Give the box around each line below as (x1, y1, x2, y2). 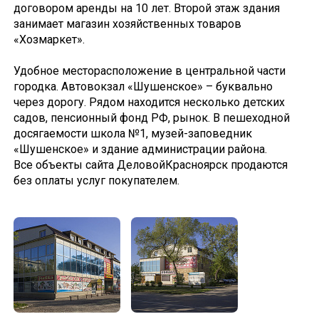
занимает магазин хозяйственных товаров (13, 17, 241, 31)
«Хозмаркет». (13, 33, 88, 46)
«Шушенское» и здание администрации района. (13, 142, 267, 156)
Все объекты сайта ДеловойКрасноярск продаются (13, 158, 288, 172)
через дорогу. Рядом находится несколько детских (13, 95, 285, 109)
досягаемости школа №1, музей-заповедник (13, 127, 252, 140)
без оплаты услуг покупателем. (13, 174, 179, 187)
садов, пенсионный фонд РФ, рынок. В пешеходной (13, 111, 290, 125)
